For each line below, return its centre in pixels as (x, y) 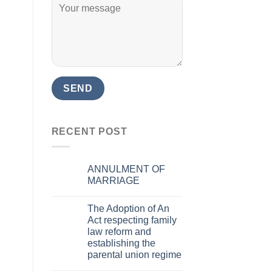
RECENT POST (89, 132)
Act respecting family (132, 220)
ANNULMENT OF (126, 169)
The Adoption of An (128, 208)
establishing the (121, 243)
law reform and (119, 231)
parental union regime (134, 254)
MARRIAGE (113, 180)
